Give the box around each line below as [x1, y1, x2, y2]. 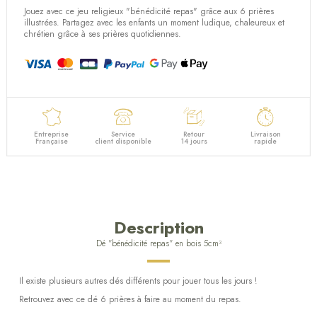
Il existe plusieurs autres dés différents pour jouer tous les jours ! [19, 275, 257, 288]
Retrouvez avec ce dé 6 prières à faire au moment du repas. [19, 292, 241, 306]
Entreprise [34, 128, 69, 139]
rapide [254, 135, 277, 146]
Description [113, 215, 204, 241]
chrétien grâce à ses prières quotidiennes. [24, 27, 182, 40]
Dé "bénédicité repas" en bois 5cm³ [96, 237, 221, 250]
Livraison [250, 128, 281, 139]
